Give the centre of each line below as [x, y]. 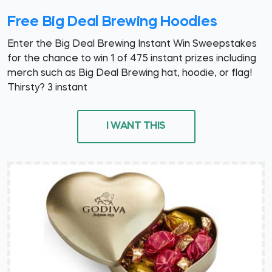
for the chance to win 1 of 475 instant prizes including [132, 59]
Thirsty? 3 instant [47, 88]
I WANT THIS [136, 126]
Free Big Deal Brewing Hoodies [112, 22]
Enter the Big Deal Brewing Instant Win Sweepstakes [132, 44]
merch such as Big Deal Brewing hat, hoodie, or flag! [130, 73]
